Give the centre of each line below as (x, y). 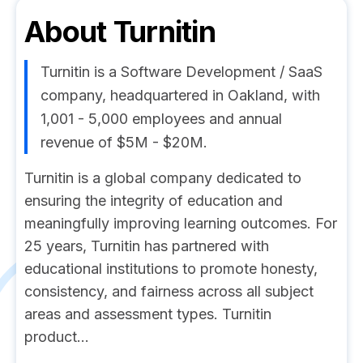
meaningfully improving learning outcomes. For (181, 223)
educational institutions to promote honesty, (171, 269)
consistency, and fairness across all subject (169, 291)
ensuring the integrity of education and (154, 201)
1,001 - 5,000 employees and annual (161, 119)
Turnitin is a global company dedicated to (163, 178)
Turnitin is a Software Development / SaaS (181, 72)
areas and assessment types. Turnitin (148, 314)
